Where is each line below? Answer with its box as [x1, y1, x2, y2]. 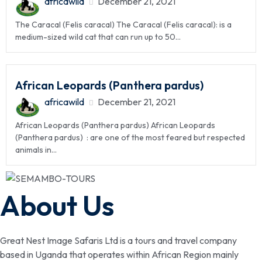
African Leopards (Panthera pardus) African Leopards [15, 119, 215, 130]
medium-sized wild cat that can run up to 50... [15, 31, 181, 42]
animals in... [15, 144, 57, 155]
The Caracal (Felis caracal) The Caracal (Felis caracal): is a [15, 19, 232, 30]
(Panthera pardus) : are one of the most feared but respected [15, 132, 245, 143]
